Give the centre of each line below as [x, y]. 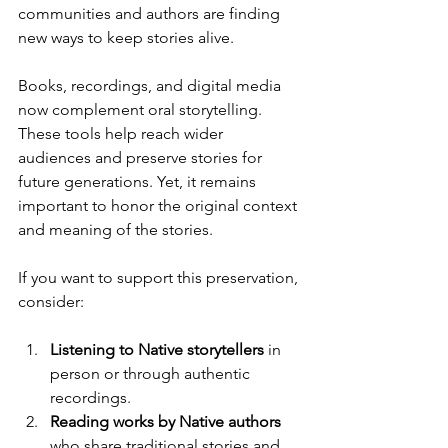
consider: [51, 301]
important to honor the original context [159, 205]
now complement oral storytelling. [142, 109]
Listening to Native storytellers [157, 349]
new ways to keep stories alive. [126, 37]
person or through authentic [152, 373]
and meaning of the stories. [115, 229]
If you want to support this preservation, [160, 277]
